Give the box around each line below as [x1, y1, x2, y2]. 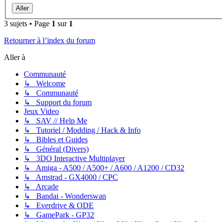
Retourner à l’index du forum [4, 36, 95, 45]
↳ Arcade [24, 182, 58, 191]
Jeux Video [24, 107, 59, 116]
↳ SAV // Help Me [24, 116, 87, 125]
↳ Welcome [24, 79, 65, 88]
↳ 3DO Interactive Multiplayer [24, 154, 125, 163]
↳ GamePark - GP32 [24, 211, 94, 220]
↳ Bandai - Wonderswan [24, 192, 106, 201]
